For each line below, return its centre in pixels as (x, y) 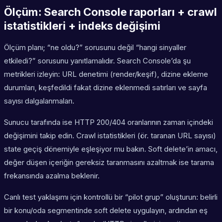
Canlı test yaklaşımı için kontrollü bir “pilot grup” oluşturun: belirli (111, 197)
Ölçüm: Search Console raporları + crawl (111, 12)
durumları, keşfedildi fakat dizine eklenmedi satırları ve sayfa (106, 88)
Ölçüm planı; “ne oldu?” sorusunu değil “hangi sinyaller (95, 48)
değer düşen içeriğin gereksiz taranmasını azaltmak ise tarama (109, 163)
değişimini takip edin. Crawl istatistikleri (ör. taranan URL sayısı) (110, 136)
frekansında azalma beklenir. (52, 176)
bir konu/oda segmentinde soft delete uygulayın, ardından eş (106, 211)
